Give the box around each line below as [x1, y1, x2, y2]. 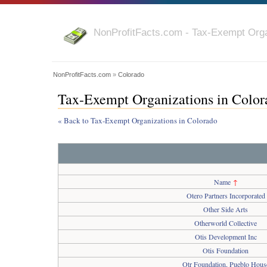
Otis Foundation [203, 246, 249, 255]
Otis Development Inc [194, 232, 257, 241]
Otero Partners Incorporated [186, 191, 265, 200]
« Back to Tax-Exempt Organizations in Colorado [58, 115, 218, 126]
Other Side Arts [203, 204, 248, 214]
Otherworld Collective [194, 218, 257, 228]
